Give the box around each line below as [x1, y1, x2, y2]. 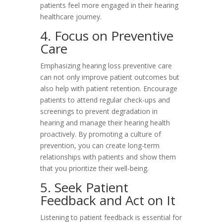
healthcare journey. [40, 12, 102, 21]
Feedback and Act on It [40, 191, 175, 209]
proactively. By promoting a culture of [40, 129, 161, 139]
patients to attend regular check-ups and [40, 95, 170, 105]
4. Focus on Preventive [40, 27, 173, 45]
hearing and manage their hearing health [40, 118, 170, 127]
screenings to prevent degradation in [40, 107, 158, 116]
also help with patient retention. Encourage [40, 84, 177, 93]
